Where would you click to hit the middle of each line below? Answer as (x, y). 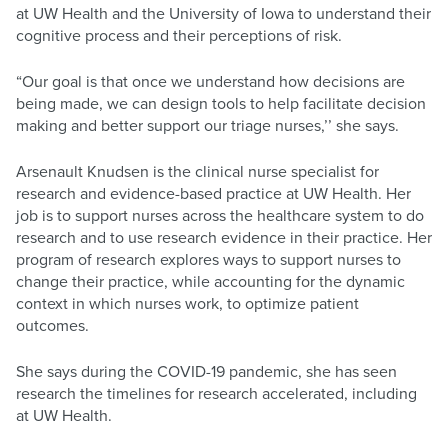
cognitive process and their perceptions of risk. (179, 35)
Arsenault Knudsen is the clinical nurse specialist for (197, 171)
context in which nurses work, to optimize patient (187, 303)
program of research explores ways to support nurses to (208, 259)
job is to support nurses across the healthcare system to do (220, 215)
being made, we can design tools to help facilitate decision (221, 103)
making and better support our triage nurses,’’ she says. (207, 125)
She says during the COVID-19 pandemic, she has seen (206, 371)
